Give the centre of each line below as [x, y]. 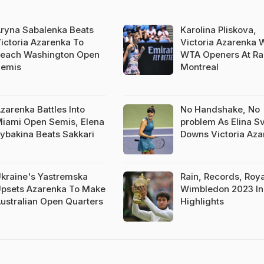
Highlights [202, 201]
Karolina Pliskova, [218, 30]
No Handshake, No [220, 109]
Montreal [199, 67]
